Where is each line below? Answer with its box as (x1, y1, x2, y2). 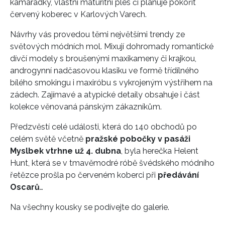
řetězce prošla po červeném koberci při (10, 170, 156, 180)
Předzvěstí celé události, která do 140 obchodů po (10, 122, 197, 132)
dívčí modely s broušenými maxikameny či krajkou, (10, 53, 196, 63)
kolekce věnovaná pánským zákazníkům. (10, 101, 162, 111)
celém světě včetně (10, 134, 83, 144)
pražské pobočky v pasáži (83, 134, 190, 144)
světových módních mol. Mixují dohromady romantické (10, 41, 213, 51)
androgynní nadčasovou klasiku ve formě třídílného (10, 65, 199, 75)
